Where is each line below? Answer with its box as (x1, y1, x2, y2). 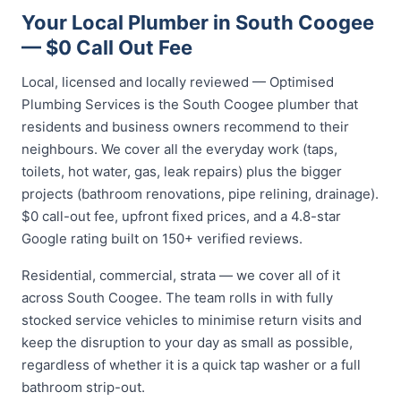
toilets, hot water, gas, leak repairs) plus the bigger (21, 163, 342, 180)
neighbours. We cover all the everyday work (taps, (21, 141, 337, 158)
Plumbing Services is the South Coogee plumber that (21, 96, 358, 113)
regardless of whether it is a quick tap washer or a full (21, 356, 361, 373)
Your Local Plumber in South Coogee (21, 11, 374, 34)
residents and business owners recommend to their (21, 118, 349, 135)
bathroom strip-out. (21, 379, 145, 396)
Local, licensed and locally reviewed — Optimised (21, 73, 334, 90)
